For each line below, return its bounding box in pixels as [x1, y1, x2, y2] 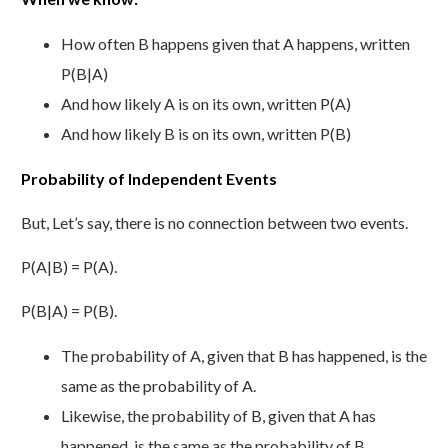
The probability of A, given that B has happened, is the [61, 345, 427, 365]
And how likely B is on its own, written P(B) [61, 123, 351, 143]
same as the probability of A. [61, 375, 256, 395]
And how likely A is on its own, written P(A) [61, 93, 351, 113]
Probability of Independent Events [21, 168, 277, 188]
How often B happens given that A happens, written [61, 33, 410, 53]
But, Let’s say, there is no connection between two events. [21, 212, 408, 232]
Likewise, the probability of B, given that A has [61, 405, 376, 425]
